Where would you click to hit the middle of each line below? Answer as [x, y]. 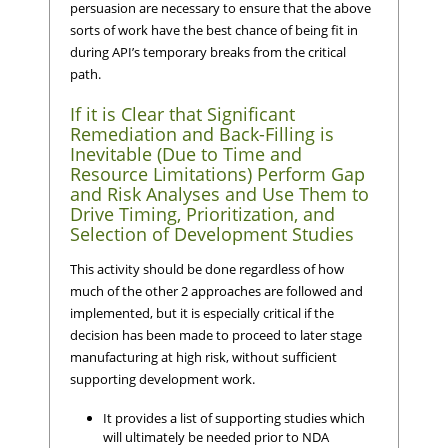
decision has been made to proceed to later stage [216, 334]
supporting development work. [162, 378]
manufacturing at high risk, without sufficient [203, 356]
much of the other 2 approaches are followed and [216, 290]
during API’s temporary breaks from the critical [208, 51]
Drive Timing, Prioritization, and [202, 214]
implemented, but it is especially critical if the [202, 312]
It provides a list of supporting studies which [233, 418]
